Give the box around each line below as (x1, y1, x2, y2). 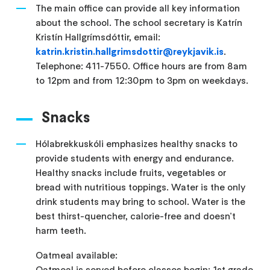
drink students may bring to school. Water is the (36, 195, 246, 207)
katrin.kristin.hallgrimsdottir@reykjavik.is (36, 45, 224, 57)
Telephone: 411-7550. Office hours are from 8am (36, 59, 248, 72)
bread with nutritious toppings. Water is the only (36, 180, 246, 193)
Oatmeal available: (36, 248, 118, 261)
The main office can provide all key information (36, 1, 240, 14)
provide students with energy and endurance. (36, 151, 234, 164)
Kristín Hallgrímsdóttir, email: (36, 30, 161, 43)
